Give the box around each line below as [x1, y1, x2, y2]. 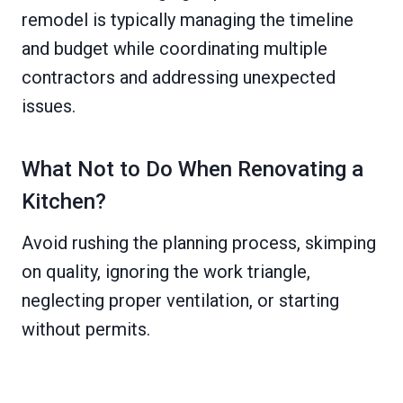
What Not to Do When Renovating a [22, 157, 363, 183]
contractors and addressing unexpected [22, 67, 336, 89]
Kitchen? [22, 189, 106, 215]
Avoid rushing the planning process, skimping [22, 232, 376, 255]
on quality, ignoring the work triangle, [22, 261, 310, 283]
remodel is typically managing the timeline [22, 9, 354, 31]
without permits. [22, 318, 150, 341]
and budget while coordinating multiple [22, 38, 327, 60]
